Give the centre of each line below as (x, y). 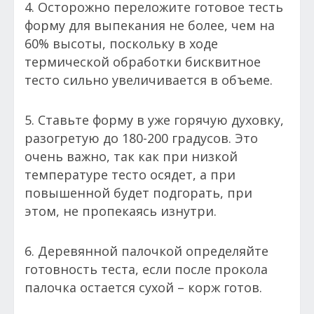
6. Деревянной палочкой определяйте (146, 251)
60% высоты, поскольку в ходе (121, 44)
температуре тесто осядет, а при (130, 175)
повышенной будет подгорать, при (138, 193)
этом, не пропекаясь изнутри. (121, 211)
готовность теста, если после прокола (146, 269)
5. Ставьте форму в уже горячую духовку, (154, 120)
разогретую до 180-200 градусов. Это (141, 138)
